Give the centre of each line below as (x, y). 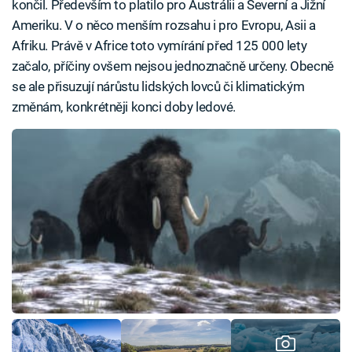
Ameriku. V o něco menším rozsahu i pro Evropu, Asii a (164, 25)
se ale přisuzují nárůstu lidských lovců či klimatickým (158, 86)
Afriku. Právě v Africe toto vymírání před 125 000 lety (159, 45)
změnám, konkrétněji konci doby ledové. (124, 106)
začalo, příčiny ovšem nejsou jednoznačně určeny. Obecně (173, 66)
